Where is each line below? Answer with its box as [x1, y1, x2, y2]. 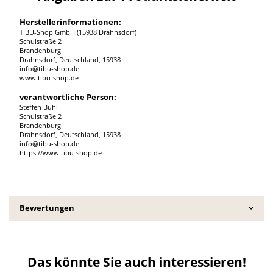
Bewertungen [19, 202, 74, 213]
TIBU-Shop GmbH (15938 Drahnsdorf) [19, 27, 136, 37]
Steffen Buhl [19, 102, 58, 112]
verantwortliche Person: [19, 91, 116, 102]
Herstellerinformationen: [19, 16, 121, 27]
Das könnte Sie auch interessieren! [27, 253, 246, 271]
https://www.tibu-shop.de [19, 148, 102, 157]
